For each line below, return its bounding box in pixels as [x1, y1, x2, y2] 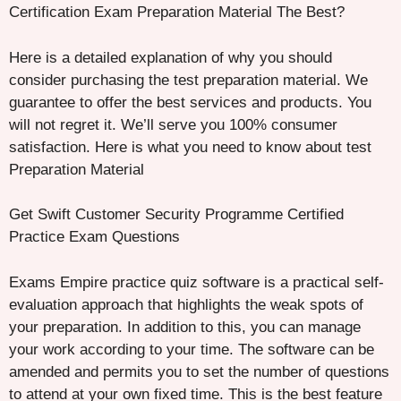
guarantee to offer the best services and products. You [9, 93, 371, 111]
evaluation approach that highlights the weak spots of [9, 295, 363, 313]
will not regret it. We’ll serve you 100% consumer [9, 115, 337, 133]
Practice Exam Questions [9, 228, 180, 246]
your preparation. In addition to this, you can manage [9, 318, 361, 336]
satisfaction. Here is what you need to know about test [9, 138, 371, 156]
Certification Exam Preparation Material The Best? [9, 4, 345, 21]
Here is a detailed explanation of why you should [9, 48, 332, 66]
